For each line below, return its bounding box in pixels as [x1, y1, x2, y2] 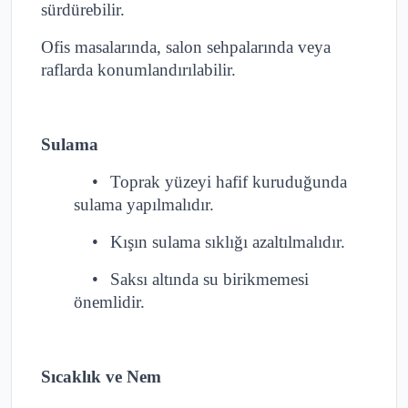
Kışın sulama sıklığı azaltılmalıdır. [110, 232, 345, 252]
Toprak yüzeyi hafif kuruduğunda [110, 172, 347, 192]
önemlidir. [74, 292, 145, 312]
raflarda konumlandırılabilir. [41, 60, 236, 80]
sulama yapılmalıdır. [74, 195, 214, 215]
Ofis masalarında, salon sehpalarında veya [41, 37, 331, 57]
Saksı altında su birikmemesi [110, 270, 309, 290]
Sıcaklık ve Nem [41, 367, 161, 387]
